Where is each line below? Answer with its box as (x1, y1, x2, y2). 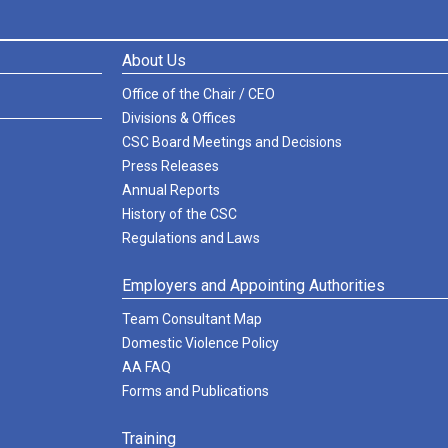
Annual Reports (122, 182, 220, 198)
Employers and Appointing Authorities (122, 276, 385, 295)
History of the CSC (122, 206, 237, 222)
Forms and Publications (122, 383, 269, 399)
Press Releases (122, 158, 219, 174)
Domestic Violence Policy (122, 335, 279, 351)
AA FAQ (122, 359, 171, 375)
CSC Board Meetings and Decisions (122, 134, 342, 150)
